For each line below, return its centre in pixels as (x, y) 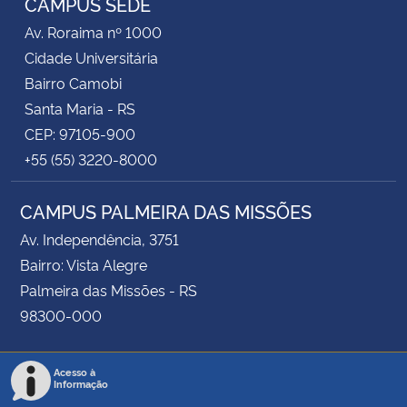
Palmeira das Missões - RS (109, 289)
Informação (81, 383)
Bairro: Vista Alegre (84, 264)
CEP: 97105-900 (80, 133)
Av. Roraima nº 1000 (93, 31)
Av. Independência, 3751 (99, 238)
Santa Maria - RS (80, 108)
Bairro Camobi (73, 82)
